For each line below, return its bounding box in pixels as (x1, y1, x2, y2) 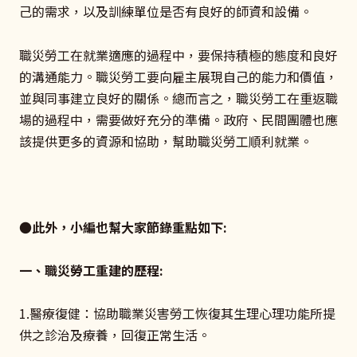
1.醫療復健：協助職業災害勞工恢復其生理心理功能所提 (19, 304, 335, 324)
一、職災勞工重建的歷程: (19, 261, 163, 280)
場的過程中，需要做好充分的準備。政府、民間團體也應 (19, 109, 338, 129)
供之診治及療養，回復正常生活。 (19, 325, 210, 345)
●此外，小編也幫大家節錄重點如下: (19, 217, 227, 237)
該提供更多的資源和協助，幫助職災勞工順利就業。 (19, 131, 312, 151)
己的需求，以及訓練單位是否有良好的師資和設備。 (19, 2, 312, 22)
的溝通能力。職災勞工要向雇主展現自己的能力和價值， (19, 66, 338, 86)
